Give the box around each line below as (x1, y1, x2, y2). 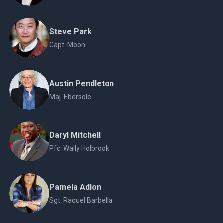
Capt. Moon (49, 41, 85, 49)
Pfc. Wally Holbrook (49, 144, 109, 152)
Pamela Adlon (49, 182, 101, 192)
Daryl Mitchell (49, 130, 101, 140)
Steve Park (49, 27, 92, 36)
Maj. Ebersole (49, 93, 91, 101)
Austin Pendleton (49, 79, 114, 88)
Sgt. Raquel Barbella (49, 196, 112, 204)
